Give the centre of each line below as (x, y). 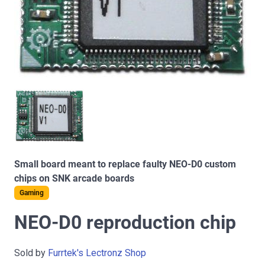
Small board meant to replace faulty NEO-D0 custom (125, 164)
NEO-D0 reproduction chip (125, 223)
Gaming (32, 193)
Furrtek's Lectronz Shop (97, 253)
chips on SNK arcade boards (74, 179)
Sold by (31, 253)
